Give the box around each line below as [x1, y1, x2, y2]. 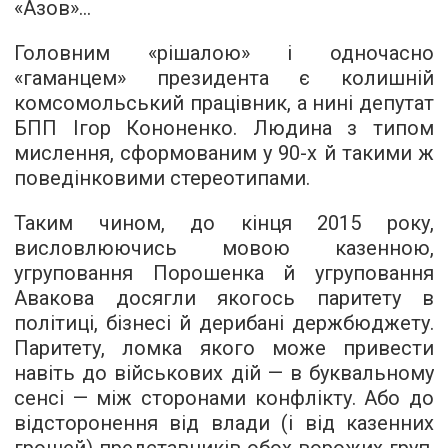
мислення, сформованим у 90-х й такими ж [14, 141, 434, 166]
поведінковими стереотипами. [14, 166, 310, 191]
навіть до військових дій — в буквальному [14, 361, 434, 386]
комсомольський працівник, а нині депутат [14, 91, 434, 116]
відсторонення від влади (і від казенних [14, 411, 434, 436]
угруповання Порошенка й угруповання [14, 261, 434, 286]
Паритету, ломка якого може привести [14, 336, 434, 361]
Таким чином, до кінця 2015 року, [14, 211, 434, 236]
